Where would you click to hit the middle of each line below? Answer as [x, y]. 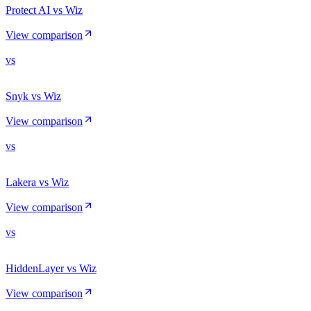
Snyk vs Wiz [33, 96]
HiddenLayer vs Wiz [51, 268]
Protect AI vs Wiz [44, 10]
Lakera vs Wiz [37, 182]
